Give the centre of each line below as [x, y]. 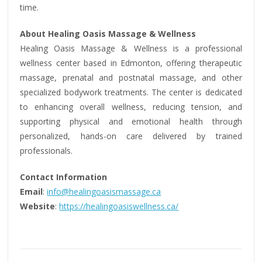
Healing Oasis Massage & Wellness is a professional [131, 48]
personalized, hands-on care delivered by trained [131, 136]
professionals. [46, 150]
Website [38, 206]
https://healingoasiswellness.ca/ [119, 206]
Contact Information [64, 177]
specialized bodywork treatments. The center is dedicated [131, 92]
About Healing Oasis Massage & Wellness [108, 33]
